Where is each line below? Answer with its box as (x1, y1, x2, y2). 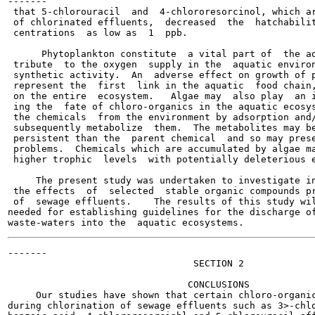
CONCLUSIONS (8, 279, 250, 290)
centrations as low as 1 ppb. (8, 27, 188, 38)
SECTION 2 (8, 258, 244, 269)
